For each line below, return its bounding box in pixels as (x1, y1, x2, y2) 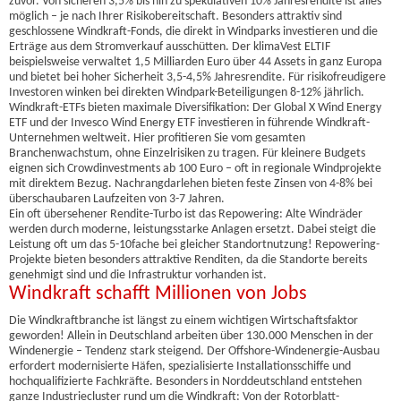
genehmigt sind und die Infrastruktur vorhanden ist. (9, 269, 267, 282)
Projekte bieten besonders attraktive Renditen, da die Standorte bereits (9, 253, 367, 267)
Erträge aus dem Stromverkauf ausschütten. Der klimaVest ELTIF (9, 40, 330, 54)
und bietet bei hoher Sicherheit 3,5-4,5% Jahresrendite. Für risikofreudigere (9, 71, 386, 84)
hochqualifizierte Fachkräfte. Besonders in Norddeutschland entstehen (9, 375, 362, 388)
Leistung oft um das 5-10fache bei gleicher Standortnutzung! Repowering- (9, 238, 380, 252)
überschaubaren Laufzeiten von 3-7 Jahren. (9, 192, 225, 206)
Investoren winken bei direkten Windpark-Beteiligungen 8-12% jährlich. (9, 86, 364, 99)
